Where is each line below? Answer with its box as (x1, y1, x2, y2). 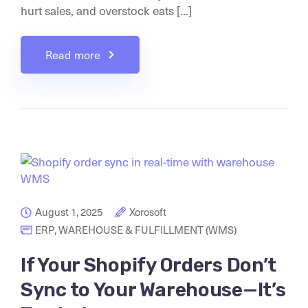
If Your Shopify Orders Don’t (21, 254, 277, 276)
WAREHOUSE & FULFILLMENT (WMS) (58, 223, 236, 236)
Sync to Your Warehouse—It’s (21, 278, 286, 301)
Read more (45, 47, 101, 62)
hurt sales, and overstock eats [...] (21, 2, 192, 19)
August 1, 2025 (35, 205, 102, 219)
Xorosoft (129, 205, 166, 219)
